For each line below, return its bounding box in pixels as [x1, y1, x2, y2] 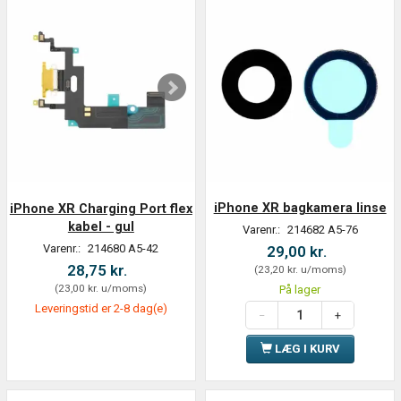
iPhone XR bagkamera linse [213, 200, 387, 216]
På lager [279, 283, 321, 297]
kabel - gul [67, 219, 134, 235]
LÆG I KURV [274, 342, 340, 356]
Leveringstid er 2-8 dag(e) [34, 302, 167, 316]
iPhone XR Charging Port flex [9, 201, 192, 217]
